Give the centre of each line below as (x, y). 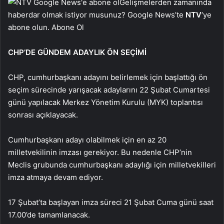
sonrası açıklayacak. (43, 114)
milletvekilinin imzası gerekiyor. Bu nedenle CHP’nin (100, 152)
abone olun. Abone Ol (46, 27)
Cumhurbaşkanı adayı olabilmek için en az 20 (87, 139)
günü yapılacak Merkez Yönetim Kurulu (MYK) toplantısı (105, 102)
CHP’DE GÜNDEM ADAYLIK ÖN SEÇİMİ (77, 52)
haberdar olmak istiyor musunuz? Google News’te (97, 14)
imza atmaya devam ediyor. (55, 177)
